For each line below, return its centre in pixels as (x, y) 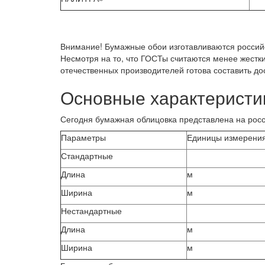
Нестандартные (91, 211)
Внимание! (81, 46)
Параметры (83, 138)
